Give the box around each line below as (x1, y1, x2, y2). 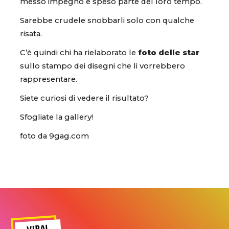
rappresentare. (20, 74, 77, 84)
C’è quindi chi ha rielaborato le (20, 48, 138, 57)
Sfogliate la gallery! (20, 112, 93, 122)
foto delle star (138, 48, 199, 57)
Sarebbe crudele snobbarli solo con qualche (20, 15, 194, 25)
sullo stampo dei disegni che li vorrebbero (20, 61, 185, 71)
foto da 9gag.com (20, 131, 89, 141)
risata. (20, 29, 42, 38)
